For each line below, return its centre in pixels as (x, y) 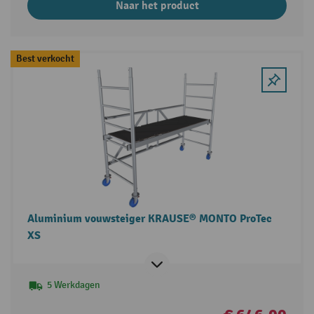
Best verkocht (45, 59)
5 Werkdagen (73, 285)
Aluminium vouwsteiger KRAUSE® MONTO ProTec (149, 219)
